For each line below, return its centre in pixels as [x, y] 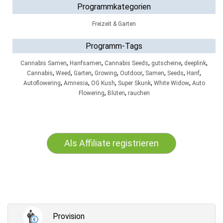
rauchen [139, 93]
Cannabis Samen [44, 63]
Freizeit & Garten [114, 24]
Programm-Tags [114, 46]
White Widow [171, 83]
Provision [69, 216]
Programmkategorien [114, 7]
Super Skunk [134, 83]
